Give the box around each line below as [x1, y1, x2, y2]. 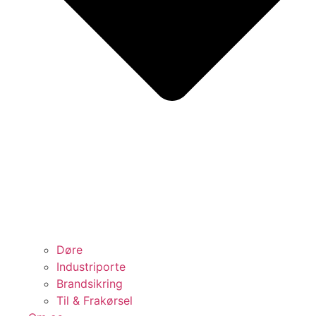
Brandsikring [56, 276, 123, 291]
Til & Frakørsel [56, 293, 133, 308]
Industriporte [56, 259, 126, 274]
